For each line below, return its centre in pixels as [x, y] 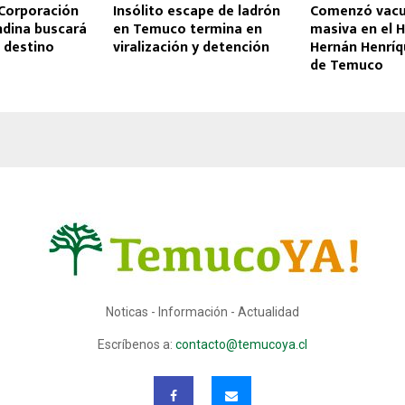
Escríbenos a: [137, 345]
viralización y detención [191, 48]
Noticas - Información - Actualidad [202, 312]
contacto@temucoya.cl [241, 345]
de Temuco [346, 66]
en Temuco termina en [187, 30]
